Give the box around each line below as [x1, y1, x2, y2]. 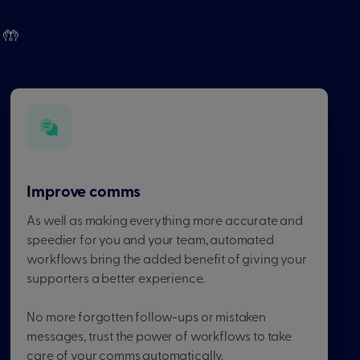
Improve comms [27, 185, 141, 201]
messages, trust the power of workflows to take [27, 331, 292, 344]
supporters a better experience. [27, 273, 205, 286]
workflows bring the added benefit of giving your [27, 254, 307, 267]
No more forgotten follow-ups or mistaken [27, 312, 266, 325]
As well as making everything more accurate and [27, 215, 303, 228]
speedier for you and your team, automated [27, 235, 274, 247]
